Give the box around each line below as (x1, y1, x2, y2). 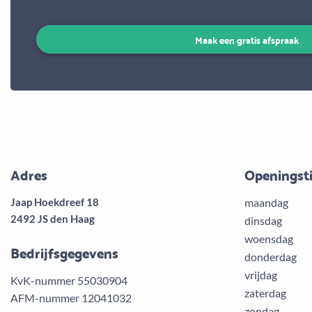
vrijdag (244, 267, 277, 281)
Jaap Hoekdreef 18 (10, 195, 99, 208)
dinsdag (244, 213, 282, 227)
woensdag (244, 231, 293, 245)
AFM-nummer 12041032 (10, 290, 132, 304)
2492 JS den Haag (10, 212, 95, 225)
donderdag (244, 249, 297, 263)
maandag (244, 195, 288, 209)
